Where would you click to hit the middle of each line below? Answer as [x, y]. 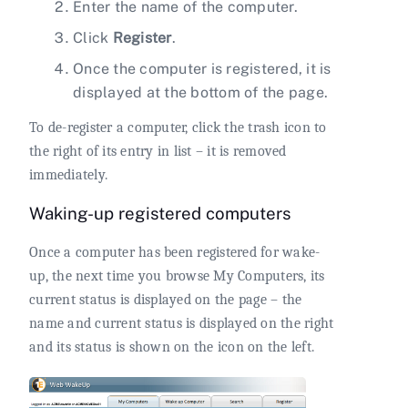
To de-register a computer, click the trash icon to [178, 127]
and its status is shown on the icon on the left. [172, 347]
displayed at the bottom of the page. [200, 92]
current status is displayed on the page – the [166, 300]
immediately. [68, 174]
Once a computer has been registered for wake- [175, 253]
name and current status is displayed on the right [182, 324]
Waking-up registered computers [160, 214]
